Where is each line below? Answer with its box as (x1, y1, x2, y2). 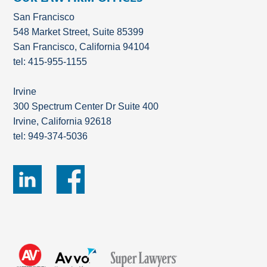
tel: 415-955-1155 (13, 57, 88, 67)
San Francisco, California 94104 (13, 42, 150, 52)
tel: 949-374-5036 (13, 131, 88, 141)
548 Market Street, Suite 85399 (13, 27, 144, 37)
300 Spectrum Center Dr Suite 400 (13, 101, 159, 111)
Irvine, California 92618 (13, 116, 112, 126)
